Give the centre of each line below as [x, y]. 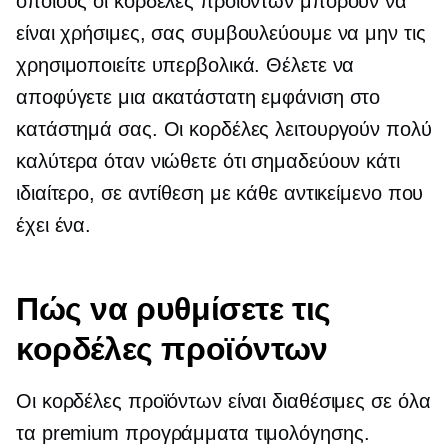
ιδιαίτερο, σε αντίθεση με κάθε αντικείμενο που [220, 193]
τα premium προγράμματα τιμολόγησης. [193, 433]
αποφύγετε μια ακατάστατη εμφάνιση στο [198, 97]
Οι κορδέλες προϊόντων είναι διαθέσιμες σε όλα [223, 401]
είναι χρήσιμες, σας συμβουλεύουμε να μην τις [221, 33]
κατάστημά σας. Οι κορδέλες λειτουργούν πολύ [224, 129]
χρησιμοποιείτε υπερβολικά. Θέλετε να [185, 65]
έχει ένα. [54, 225]
